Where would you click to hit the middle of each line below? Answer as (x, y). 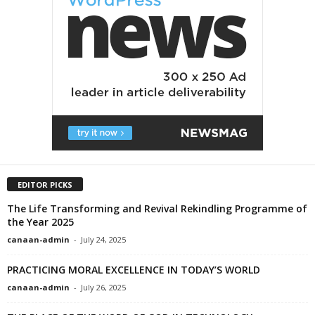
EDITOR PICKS (45, 184)
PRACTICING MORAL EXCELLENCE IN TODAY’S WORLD (134, 269)
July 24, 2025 (103, 239)
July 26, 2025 (103, 287)
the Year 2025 (40, 221)
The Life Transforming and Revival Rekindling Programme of (157, 208)
